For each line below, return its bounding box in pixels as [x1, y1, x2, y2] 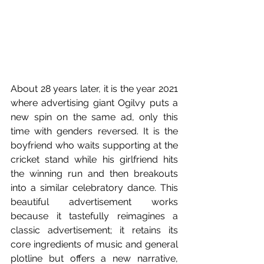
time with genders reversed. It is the [11, 126, 178, 137]
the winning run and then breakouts [11, 168, 178, 180]
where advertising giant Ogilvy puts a [11, 97, 178, 109]
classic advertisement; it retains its [11, 225, 178, 236]
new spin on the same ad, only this [11, 111, 178, 123]
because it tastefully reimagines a [11, 210, 178, 222]
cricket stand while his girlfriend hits [11, 154, 178, 166]
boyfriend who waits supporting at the [11, 140, 178, 151]
